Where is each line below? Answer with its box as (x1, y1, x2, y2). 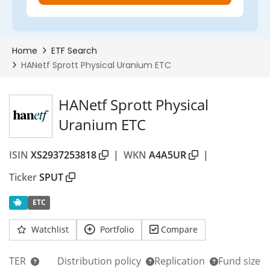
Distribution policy (57, 254, 143, 268)
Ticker (9, 171, 37, 184)
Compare (161, 224, 198, 235)
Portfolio (100, 224, 134, 235)
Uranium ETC (58, 115, 146, 134)
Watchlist (31, 224, 69, 235)
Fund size (218, 254, 263, 268)
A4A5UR (149, 148, 186, 162)
